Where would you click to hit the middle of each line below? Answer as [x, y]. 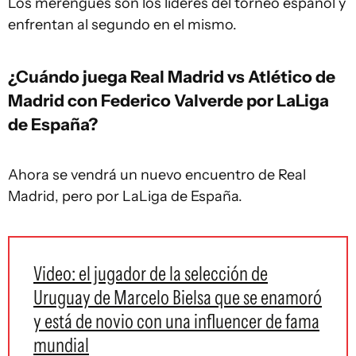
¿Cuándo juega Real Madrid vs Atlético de [172, 76]
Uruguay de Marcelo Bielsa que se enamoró [178, 297]
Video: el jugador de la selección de [151, 273]
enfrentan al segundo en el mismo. [122, 25]
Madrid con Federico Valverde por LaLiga [168, 100]
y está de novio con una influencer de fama [176, 321]
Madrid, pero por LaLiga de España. [125, 196]
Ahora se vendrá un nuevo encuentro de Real [157, 175]
